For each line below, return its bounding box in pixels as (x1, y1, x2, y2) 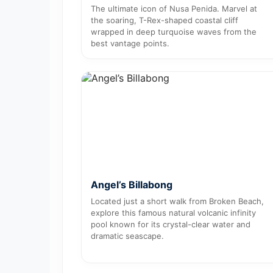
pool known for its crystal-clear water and (91, 219, 250, 229)
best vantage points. (91, 38, 169, 48)
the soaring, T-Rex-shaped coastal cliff (91, 15, 238, 25)
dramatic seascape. (91, 230, 164, 241)
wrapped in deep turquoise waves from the (91, 26, 257, 37)
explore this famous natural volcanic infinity (91, 207, 256, 218)
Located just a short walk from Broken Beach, (91, 196, 264, 206)
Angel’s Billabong (91, 178, 172, 191)
